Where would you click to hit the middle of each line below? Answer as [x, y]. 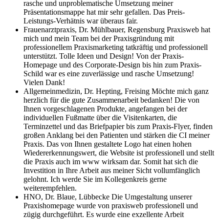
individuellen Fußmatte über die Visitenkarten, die [100, 117]
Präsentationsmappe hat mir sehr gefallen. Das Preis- [104, 12]
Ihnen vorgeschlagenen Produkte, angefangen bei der [105, 109]
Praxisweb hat [188, 29]
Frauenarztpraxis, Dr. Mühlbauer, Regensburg [95, 29]
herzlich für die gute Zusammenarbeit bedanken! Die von [111, 100]
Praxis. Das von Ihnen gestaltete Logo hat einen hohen [108, 144]
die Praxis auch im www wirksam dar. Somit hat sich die [111, 161]
